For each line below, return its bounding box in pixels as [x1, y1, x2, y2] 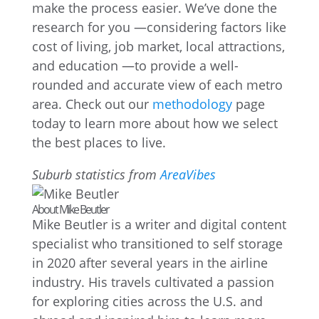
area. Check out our [31, 95, 152, 113]
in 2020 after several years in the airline [31, 254, 268, 271]
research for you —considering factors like [31, 19, 286, 36]
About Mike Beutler [31, 202, 109, 217]
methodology [152, 95, 232, 113]
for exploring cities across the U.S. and [31, 293, 263, 310]
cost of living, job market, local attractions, [31, 38, 285, 55]
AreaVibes [159, 166, 216, 183]
